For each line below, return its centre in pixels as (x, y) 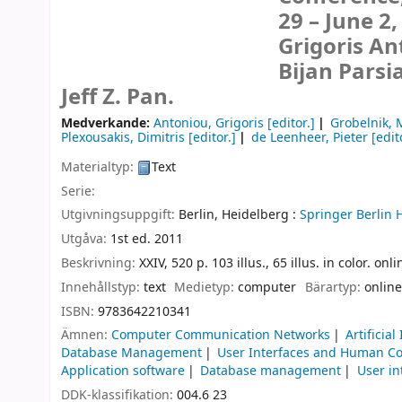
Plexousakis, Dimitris (123, 138)
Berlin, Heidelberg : (237, 215)
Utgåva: (86, 240)
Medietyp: (206, 287)
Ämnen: (86, 336)
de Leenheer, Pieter (310, 138)
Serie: (78, 191)
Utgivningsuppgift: (120, 215)
